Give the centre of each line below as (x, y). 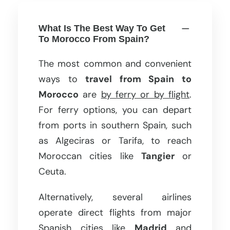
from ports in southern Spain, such (115, 125)
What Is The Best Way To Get (102, 28)
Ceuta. (52, 171)
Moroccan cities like (90, 156)
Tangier (158, 156)
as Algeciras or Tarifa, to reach (115, 140)
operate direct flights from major (115, 212)
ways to (62, 79)
